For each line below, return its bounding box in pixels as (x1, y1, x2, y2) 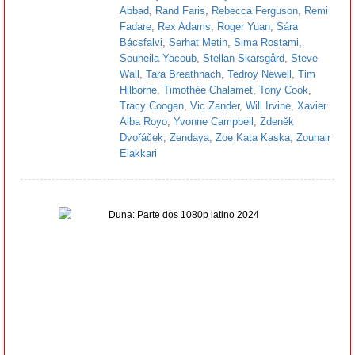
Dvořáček (120, 131, 163, 143)
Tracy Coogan (120, 99, 184, 112)
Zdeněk (260, 115, 294, 128)
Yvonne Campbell (174, 115, 254, 128)
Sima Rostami (234, 36, 299, 48)
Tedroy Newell (227, 67, 292, 80)
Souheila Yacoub (120, 52, 197, 64)
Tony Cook (259, 83, 308, 96)
